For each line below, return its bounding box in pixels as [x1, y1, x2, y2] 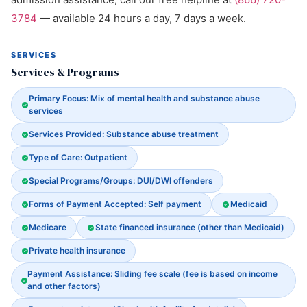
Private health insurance [29, 245, 126, 256]
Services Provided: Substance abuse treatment [29, 129, 219, 139]
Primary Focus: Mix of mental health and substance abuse [28, 93, 260, 103]
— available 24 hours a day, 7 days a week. [37, 12, 246, 25]
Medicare [29, 222, 67, 232]
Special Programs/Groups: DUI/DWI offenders [29, 175, 214, 186]
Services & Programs [11, 64, 119, 79]
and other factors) [27, 281, 101, 291]
